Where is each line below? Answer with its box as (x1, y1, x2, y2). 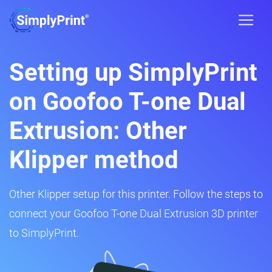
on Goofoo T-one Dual (9, 87, 246, 116)
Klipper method (9, 146, 178, 174)
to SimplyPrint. (9, 226, 79, 239)
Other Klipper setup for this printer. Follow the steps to (9, 188, 263, 200)
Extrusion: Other (9, 117, 187, 145)
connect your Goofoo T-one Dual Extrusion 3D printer (9, 207, 258, 220)
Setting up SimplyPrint (9, 58, 257, 87)
